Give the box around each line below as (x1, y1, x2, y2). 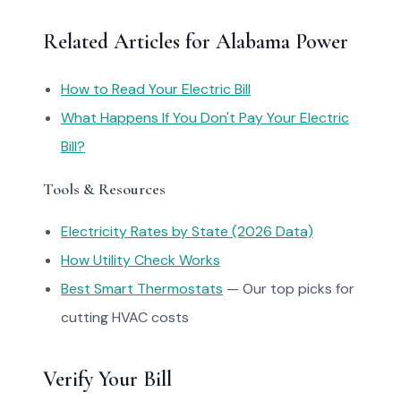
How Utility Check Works (61, 251, 220, 269)
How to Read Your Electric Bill (61, 80, 251, 98)
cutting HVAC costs (61, 308, 189, 327)
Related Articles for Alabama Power (43, 29, 348, 55)
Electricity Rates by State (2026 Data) (61, 222, 313, 241)
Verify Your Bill (43, 366, 172, 392)
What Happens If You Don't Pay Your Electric (61, 108, 349, 127)
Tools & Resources (43, 179, 166, 199)
